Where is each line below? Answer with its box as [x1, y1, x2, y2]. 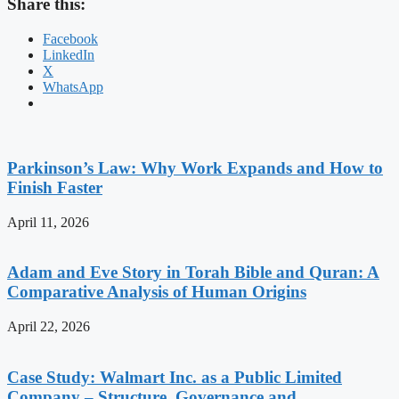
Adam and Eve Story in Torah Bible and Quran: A [7, 263, 379, 282]
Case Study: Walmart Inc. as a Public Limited [7, 367, 342, 387]
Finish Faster [7, 177, 102, 197]
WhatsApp [43, 79, 103, 95]
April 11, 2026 [7, 214, 89, 230]
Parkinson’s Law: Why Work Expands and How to [7, 158, 383, 177]
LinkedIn [43, 47, 94, 63]
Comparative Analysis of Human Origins [7, 282, 306, 302]
